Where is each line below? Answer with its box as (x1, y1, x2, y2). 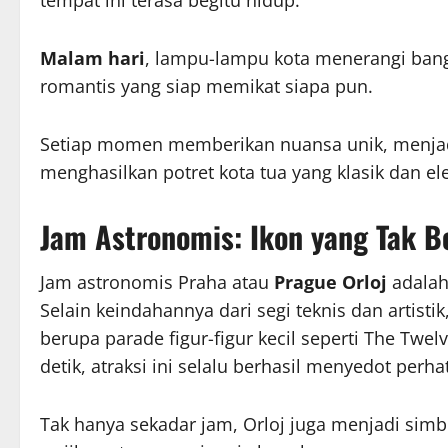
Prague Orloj (274, 269, 387, 294)
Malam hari (40, 45, 145, 70)
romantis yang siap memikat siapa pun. (40, 73, 373, 98)
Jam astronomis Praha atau (40, 269, 274, 294)
